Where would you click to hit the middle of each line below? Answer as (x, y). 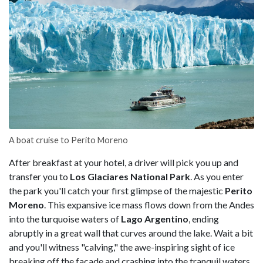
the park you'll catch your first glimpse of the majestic (117, 191)
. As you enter (217, 177)
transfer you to (38, 177)
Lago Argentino (155, 219)
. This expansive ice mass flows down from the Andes (149, 205)
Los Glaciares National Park (129, 177)
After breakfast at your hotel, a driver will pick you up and (124, 163)
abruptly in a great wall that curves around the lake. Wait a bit (131, 233)
